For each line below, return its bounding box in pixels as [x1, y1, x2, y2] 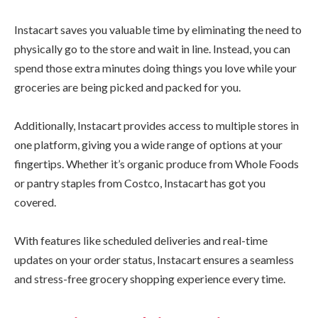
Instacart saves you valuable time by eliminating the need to [14, 23, 302, 37]
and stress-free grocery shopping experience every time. [14, 272, 285, 286]
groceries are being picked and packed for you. [14, 80, 241, 94]
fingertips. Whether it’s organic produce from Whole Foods [14, 157, 299, 171]
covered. [14, 195, 56, 209]
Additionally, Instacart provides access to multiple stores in [14, 119, 299, 133]
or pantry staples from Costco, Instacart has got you [14, 176, 265, 190]
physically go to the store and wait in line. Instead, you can [14, 42, 290, 56]
